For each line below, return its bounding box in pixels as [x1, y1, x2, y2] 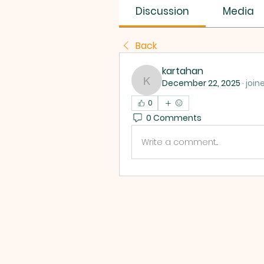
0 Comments [146, 111, 202, 124]
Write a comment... [141, 136, 218, 148]
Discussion [136, 4, 190, 18]
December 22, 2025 [162, 77, 240, 89]
